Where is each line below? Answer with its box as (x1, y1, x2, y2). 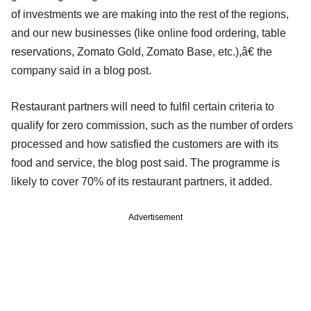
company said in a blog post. (11, 64, 151, 76)
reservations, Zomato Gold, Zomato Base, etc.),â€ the (11, 45, 272, 58)
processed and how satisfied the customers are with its (11, 137, 278, 150)
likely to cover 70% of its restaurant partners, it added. (11, 175, 272, 187)
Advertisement (128, 212, 183, 222)
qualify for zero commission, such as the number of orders (11, 119, 293, 131)
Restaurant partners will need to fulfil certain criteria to (11, 100, 274, 112)
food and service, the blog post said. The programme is (11, 156, 280, 169)
